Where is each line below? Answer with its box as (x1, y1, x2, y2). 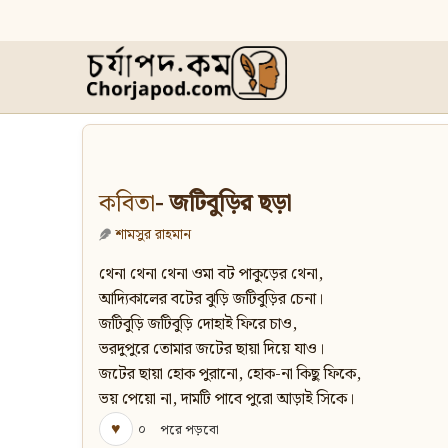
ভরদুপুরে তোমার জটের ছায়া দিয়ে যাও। (99, 337, 324, 363)
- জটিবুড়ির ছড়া (155, 185, 291, 224)
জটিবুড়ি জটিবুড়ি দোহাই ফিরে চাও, (99, 312, 297, 338)
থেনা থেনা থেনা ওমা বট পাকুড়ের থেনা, (99, 262, 323, 288)
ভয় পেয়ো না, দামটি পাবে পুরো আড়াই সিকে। (99, 387, 354, 413)
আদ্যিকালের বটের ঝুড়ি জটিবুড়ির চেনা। (99, 287, 323, 313)
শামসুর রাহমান (115, 223, 191, 247)
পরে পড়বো (160, 419, 219, 441)
